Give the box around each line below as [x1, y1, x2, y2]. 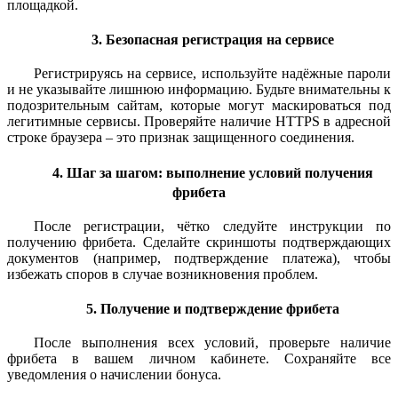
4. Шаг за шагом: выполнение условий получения [52, 164, 373, 180]
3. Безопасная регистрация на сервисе [91, 32, 334, 48]
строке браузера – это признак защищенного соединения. [7, 130, 354, 146]
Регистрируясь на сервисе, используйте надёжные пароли [34, 66, 391, 82]
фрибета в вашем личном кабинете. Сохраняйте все [7, 351, 391, 366]
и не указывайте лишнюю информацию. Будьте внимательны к [7, 82, 391, 98]
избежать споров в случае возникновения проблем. [7, 266, 318, 282]
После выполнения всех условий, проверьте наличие [34, 335, 391, 350]
